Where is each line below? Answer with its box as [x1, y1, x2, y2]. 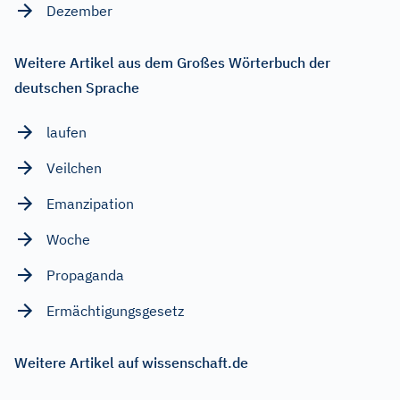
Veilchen [46, 158, 102, 177]
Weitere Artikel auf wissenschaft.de [14, 353, 248, 371]
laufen [46, 122, 87, 141]
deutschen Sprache [14, 78, 139, 96]
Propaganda [46, 265, 124, 284]
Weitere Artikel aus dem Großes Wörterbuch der [14, 53, 330, 71]
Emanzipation [46, 194, 134, 212]
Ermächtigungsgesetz [46, 301, 184, 320]
